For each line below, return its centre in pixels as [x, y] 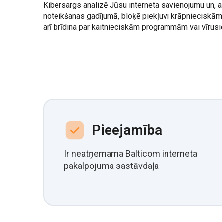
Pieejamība [127, 130]
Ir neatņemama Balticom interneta [131, 153]
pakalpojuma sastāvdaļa [111, 166]
